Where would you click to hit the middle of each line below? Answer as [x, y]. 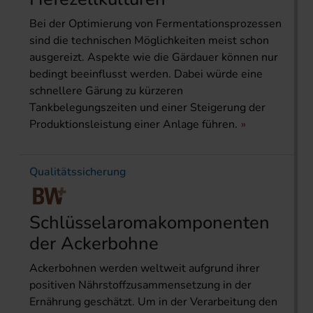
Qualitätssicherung [78, 172]
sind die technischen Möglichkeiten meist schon [149, 41]
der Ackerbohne [94, 244]
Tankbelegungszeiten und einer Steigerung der [147, 108]
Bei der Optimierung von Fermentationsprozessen [155, 24]
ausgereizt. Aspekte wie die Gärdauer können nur [154, 58]
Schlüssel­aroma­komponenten [150, 223]
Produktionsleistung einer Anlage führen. [133, 125]
